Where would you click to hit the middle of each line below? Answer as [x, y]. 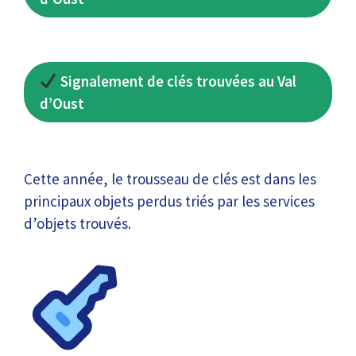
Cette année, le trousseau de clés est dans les [170, 178]
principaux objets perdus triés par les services [169, 201]
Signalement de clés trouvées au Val [176, 81]
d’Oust [62, 103]
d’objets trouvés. [77, 223]
